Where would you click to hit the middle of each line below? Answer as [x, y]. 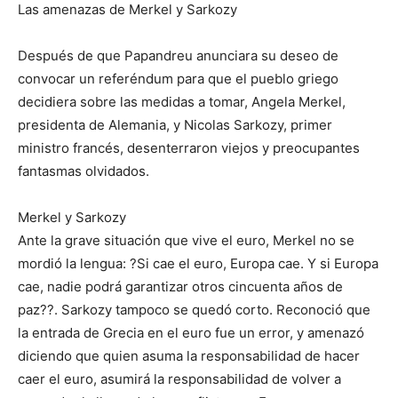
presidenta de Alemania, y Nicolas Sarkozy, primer [175, 125]
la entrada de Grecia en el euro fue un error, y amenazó [191, 333]
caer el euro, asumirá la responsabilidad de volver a [179, 379]
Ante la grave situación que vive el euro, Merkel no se [186, 241]
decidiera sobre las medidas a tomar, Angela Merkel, [182, 102]
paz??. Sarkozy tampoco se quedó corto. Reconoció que [194, 310]
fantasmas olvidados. [84, 171]
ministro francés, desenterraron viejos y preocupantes [189, 148]
